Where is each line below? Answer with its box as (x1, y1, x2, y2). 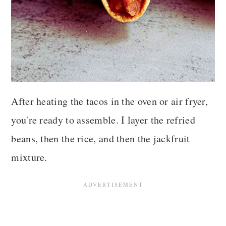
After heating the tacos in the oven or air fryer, (11, 94, 208, 108)
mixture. (11, 150, 47, 164)
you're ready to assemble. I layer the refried (11, 113, 195, 127)
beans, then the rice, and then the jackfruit (11, 132, 190, 146)
